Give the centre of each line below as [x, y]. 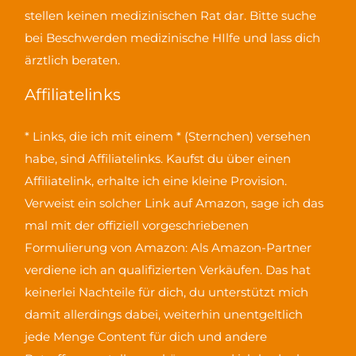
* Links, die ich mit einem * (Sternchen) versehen [168, 137]
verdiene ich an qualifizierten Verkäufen [143, 270]
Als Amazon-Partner [252, 248]
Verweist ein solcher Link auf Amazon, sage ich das [174, 203]
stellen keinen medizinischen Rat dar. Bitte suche [171, 16]
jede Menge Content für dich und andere [146, 337]
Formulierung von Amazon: [108, 248]
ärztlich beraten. [73, 60]
